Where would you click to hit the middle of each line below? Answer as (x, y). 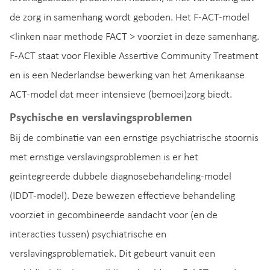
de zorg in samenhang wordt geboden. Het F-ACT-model (130, 18)
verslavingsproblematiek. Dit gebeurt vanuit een (112, 254)
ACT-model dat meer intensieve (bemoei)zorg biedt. (121, 95)
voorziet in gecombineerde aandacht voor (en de (114, 215)
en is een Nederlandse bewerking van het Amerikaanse (127, 76)
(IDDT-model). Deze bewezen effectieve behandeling (122, 196)
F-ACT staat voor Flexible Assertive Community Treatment (134, 57)
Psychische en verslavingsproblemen (101, 118)
